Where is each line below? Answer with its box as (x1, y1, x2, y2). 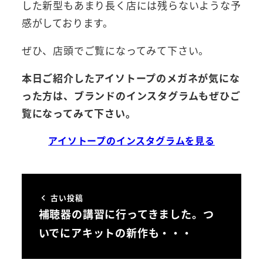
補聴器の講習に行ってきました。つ (38, 205, 214, 221)
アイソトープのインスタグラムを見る (48, 133, 215, 148)
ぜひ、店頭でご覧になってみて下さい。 (21, 43, 210, 58)
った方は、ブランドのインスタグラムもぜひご (21, 88, 241, 103)
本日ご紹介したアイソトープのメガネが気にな (21, 70, 240, 86)
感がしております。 (21, 15, 113, 31)
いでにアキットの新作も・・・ (38, 224, 193, 240)
